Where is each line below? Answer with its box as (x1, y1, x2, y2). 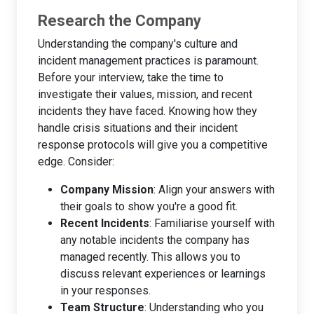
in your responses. (60, 283, 151, 297)
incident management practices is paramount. (38, 53, 259, 67)
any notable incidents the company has (60, 233, 250, 247)
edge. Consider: (38, 154, 114, 168)
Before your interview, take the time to (38, 70, 224, 84)
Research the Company (38, 11, 201, 29)
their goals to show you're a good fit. (60, 199, 238, 213)
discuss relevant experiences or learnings (60, 266, 266, 280)
